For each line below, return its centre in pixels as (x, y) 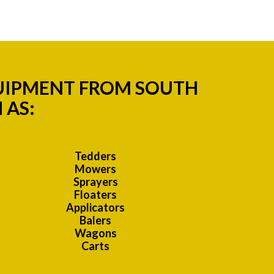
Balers (95, 220)
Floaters (95, 195)
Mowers (95, 169)
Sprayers (95, 182)
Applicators (95, 208)
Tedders (95, 156)
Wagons (95, 233)
